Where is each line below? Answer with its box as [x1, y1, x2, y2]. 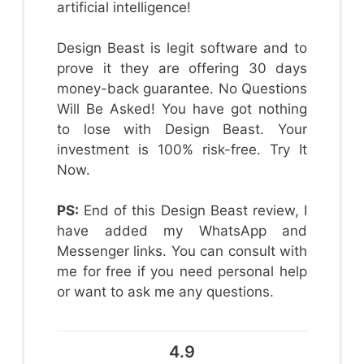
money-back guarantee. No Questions [57, 80, 307, 97]
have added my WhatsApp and [57, 222, 307, 239]
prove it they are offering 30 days [57, 59, 307, 76]
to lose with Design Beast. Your [57, 120, 307, 137]
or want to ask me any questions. [57, 283, 274, 300]
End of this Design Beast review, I [79, 201, 307, 219]
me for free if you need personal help [57, 262, 307, 279]
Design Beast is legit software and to [57, 39, 307, 56]
